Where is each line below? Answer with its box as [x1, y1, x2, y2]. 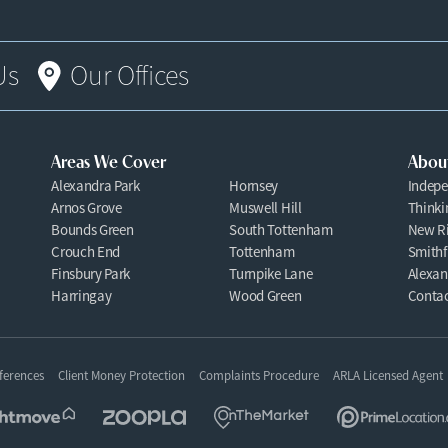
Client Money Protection [57, 367, 185, 384]
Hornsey [229, 176, 279, 195]
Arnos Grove [51, 198, 122, 217]
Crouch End [51, 242, 121, 261]
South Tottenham [229, 220, 333, 239]
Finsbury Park [51, 264, 131, 283]
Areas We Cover [51, 148, 167, 172]
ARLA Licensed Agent [332, 367, 443, 384]
